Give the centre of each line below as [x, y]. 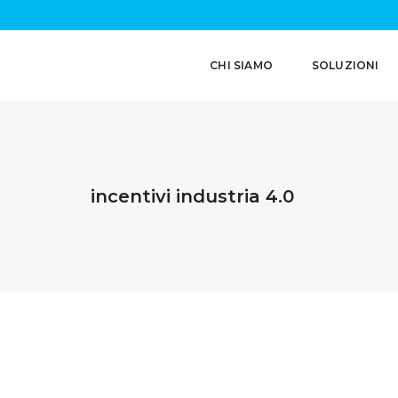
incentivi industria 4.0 [192, 196]
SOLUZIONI [345, 65]
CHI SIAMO [241, 65]
